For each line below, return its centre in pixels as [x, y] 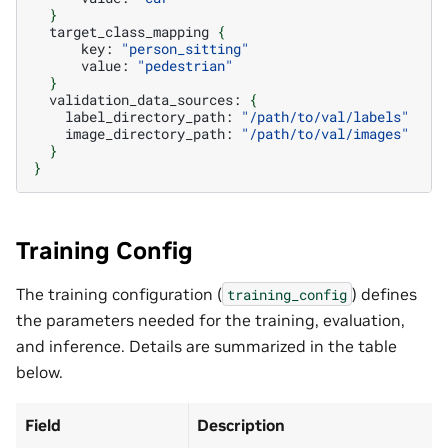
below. [39, 371]
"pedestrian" [185, 65]
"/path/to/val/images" [325, 133]
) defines [384, 293]
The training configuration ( [119, 293]
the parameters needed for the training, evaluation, [210, 319]
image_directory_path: [149, 133]
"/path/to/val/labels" [325, 116]
